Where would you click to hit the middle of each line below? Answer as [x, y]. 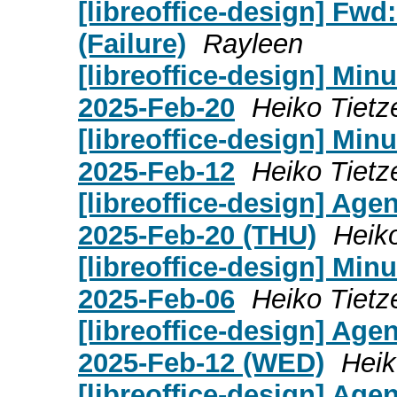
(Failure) [132, 43]
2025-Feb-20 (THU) [197, 235]
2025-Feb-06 [156, 299]
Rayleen [253, 43]
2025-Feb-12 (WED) [201, 362]
